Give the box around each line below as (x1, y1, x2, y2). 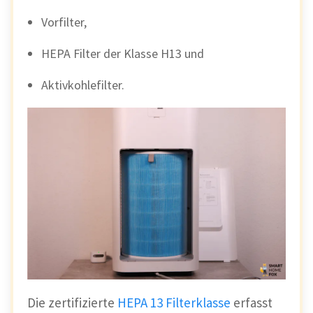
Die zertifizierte (27, 294, 117, 312)
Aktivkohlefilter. (41, 76, 124, 93)
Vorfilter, (41, 13, 87, 30)
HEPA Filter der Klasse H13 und (41, 45, 204, 61)
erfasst (233, 294, 272, 312)
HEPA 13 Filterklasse (117, 294, 231, 312)
